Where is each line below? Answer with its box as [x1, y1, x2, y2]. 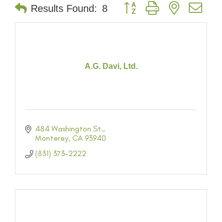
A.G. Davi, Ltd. [84, 61, 138, 70]
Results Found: [31, 3, 97, 14]
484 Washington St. [35, 124, 103, 133]
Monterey [35, 133, 68, 143]
